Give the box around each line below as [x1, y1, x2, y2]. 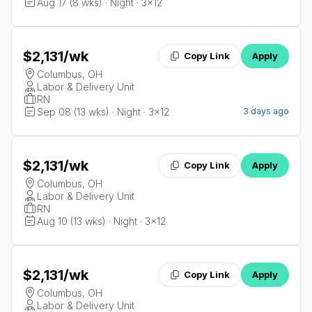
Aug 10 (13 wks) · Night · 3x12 [37, 215, 166, 227]
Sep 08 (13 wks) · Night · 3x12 [37, 106, 169, 118]
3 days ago [243, 106, 289, 116]
